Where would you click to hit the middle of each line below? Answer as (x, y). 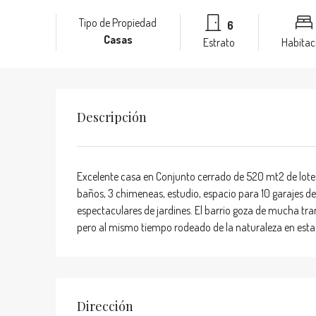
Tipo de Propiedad (118, 23)
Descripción (112, 117)
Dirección (105, 306)
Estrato (219, 42)
